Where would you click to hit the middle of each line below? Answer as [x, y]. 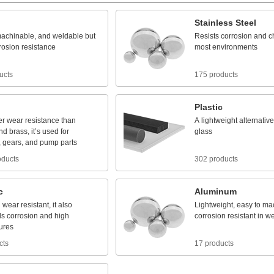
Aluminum [216, 191]
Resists [207, 36]
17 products [214, 243]
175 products [216, 75]
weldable [68, 36]
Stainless [214, 23]
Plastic [209, 107]
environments [235, 47]
